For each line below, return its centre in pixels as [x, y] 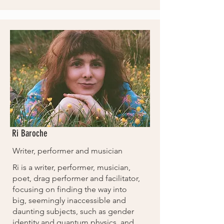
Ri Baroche [30, 133]
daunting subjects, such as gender [73, 211]
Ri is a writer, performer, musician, [71, 167]
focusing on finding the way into [70, 189]
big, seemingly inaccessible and [69, 200]
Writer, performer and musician [67, 151]
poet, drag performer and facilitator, [76, 178]
